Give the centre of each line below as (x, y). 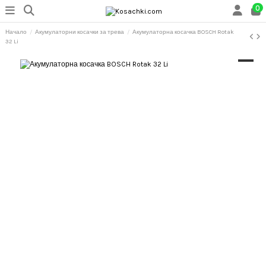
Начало (16, 32)
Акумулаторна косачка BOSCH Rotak (183, 32)
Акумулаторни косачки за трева (80, 32)
